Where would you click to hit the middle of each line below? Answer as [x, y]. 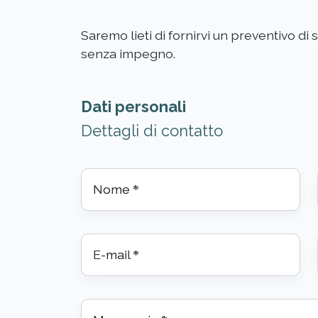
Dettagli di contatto [152, 131]
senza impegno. [128, 54]
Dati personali [133, 107]
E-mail [113, 255]
